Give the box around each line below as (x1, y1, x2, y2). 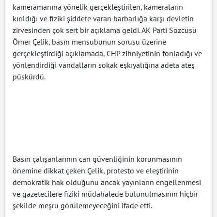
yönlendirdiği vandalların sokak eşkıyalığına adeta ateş (13, 60, 195, 70)
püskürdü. (13, 72, 47, 81)
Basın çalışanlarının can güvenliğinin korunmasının (13, 154, 182, 164)
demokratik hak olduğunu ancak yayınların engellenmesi (13, 177, 201, 187)
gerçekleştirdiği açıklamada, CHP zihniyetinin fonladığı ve (13, 48, 202, 58)
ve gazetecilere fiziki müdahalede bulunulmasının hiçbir (13, 189, 198, 199)
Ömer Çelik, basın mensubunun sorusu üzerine (13, 37, 166, 46)
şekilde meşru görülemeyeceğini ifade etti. (13, 201, 152, 210)
